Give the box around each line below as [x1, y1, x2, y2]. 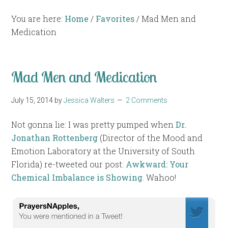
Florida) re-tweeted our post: [11, 159, 126, 170]
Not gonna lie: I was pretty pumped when [11, 119, 176, 130]
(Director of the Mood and [98, 132, 203, 144]
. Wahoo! [142, 172, 177, 183]
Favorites [96, 13, 135, 24]
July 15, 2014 [11, 96, 53, 105]
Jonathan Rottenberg [11, 132, 98, 144]
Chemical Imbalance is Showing [11, 172, 143, 183]
